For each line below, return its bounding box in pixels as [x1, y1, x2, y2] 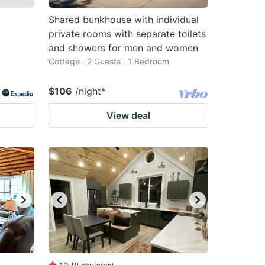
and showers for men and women [49, 42, 198, 54]
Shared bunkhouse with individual [49, 14, 199, 25]
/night [75, 85, 101, 97]
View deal [106, 109, 150, 121]
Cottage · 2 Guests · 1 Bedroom [49, 56, 169, 66]
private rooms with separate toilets [49, 28, 206, 40]
